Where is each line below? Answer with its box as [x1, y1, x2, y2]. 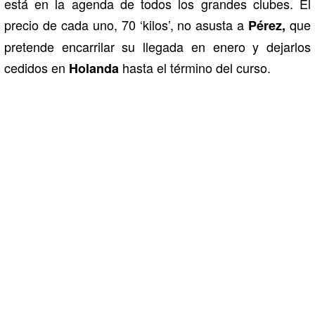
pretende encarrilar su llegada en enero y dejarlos [4, 37, 311, 56]
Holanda [69, 58, 119, 77]
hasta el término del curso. [119, 58, 271, 77]
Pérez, [248, 15, 286, 34]
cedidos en [4, 58, 69, 77]
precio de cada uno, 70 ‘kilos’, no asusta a [4, 15, 249, 34]
